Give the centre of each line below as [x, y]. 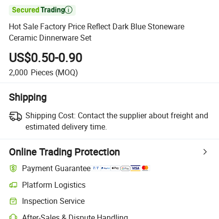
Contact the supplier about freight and [143, 115]
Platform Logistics [54, 185]
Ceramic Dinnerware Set [50, 38]
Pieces [42, 72]
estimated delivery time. [66, 126]
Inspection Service [54, 201]
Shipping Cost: [50, 115]
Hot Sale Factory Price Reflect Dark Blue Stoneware [97, 27]
